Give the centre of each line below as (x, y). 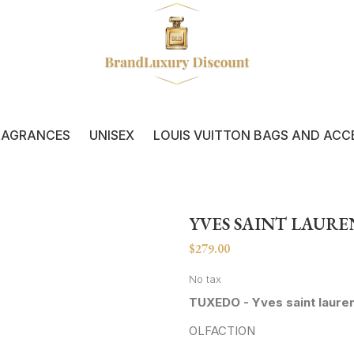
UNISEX (112, 135)
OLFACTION (222, 330)
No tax (205, 279)
